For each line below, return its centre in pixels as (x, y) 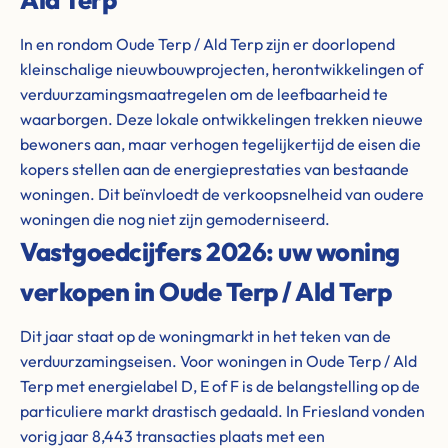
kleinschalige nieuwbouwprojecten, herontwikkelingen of (221, 69)
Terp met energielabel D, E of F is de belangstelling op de (220, 386)
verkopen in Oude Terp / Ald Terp (205, 291)
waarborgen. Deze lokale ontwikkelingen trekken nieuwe (221, 119)
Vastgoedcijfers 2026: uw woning (210, 251)
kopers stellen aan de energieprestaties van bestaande (214, 169)
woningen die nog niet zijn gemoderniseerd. (175, 219)
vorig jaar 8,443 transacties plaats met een (172, 436)
